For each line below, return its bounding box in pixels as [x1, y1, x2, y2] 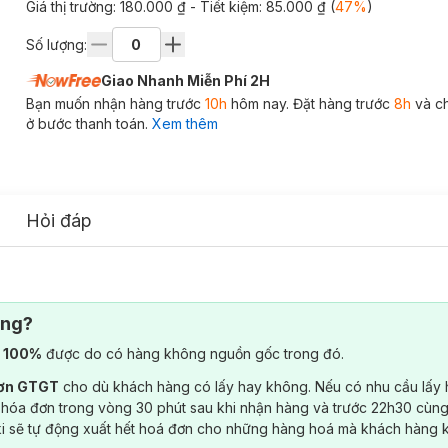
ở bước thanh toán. [25, 115, 148, 132]
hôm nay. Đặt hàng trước [226, 95, 394, 112]
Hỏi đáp [26, 209, 92, 231]
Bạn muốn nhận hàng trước [25, 95, 205, 112]
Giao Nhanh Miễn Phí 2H [100, 72, 270, 89]
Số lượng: [25, 35, 87, 53]
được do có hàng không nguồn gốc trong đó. [42, 344, 344, 362]
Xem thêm [151, 115, 218, 132]
